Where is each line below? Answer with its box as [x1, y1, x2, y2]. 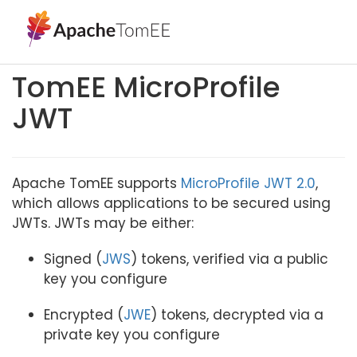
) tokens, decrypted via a [151, 305, 324, 324]
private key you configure [44, 325, 220, 344]
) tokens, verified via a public [131, 249, 328, 269]
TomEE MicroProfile [12, 67, 280, 108]
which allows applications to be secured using [12, 194, 331, 213]
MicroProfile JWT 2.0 [181, 174, 316, 193]
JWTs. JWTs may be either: [12, 214, 194, 233]
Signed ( [44, 249, 102, 269]
